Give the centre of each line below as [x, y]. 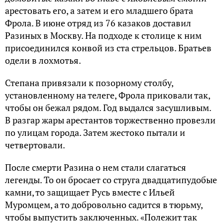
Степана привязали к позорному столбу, [89, 83]
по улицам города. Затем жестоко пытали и [95, 133]
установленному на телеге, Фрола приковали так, [108, 95]
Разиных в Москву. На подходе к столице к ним [103, 36]
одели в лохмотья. [43, 60]
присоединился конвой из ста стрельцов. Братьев [108, 48]
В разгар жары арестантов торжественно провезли [110, 120]
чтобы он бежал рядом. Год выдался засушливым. [108, 108]
